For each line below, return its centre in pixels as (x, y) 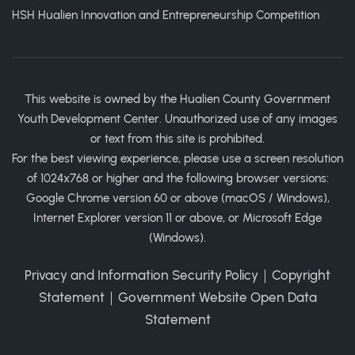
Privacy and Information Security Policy (141, 275)
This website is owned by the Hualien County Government (177, 99)
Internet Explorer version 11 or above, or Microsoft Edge (177, 218)
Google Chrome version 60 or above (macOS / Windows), (177, 198)
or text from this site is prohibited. (177, 139)
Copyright (301, 275)
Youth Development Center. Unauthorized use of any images (177, 119)
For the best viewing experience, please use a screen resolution (177, 158)
